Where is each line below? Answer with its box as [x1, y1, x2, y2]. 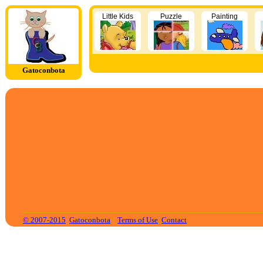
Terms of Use [117, 215, 158, 224]
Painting [211, 12, 238, 21]
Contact [161, 215, 187, 224]
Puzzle [160, 12, 182, 21]
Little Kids [102, 12, 133, 21]
